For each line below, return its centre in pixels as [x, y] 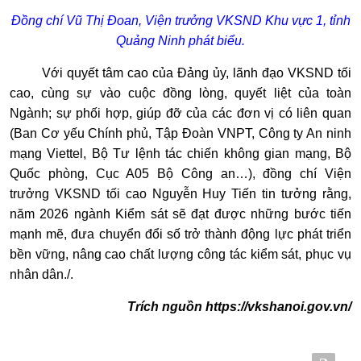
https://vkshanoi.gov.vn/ [278, 307]
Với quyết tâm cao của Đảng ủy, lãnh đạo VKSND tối [197, 73]
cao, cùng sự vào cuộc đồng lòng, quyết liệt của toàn [180, 93]
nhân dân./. [41, 275]
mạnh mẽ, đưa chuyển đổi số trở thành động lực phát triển [180, 234]
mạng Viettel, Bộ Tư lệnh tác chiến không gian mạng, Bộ [180, 154]
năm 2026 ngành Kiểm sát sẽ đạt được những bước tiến [180, 214]
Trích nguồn [166, 307]
